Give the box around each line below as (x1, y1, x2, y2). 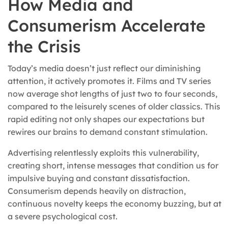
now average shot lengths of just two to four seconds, (8, 89, 217, 99)
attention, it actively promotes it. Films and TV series (8, 76, 211, 87)
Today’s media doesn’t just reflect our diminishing (8, 63, 201, 74)
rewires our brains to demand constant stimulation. (8, 127, 208, 137)
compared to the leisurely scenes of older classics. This (8, 101, 220, 112)
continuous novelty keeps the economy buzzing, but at (8, 198, 221, 209)
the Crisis (8, 36, 81, 57)
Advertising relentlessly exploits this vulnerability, (8, 148, 199, 158)
